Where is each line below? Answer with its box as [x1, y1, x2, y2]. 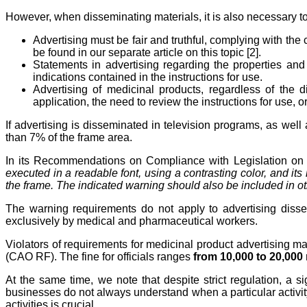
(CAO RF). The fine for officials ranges [5, 251, 193, 263]
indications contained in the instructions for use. [33, 71, 262, 84]
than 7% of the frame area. [5, 132, 132, 144]
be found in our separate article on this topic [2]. [33, 47, 261, 59]
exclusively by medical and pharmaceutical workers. [5, 215, 258, 228]
